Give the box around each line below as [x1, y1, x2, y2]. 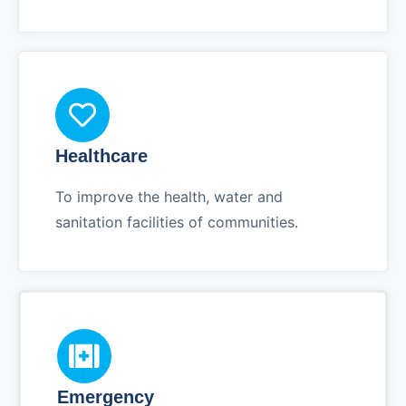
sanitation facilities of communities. [55, 213, 298, 231]
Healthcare [55, 146, 148, 166]
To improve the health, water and [55, 188, 283, 206]
